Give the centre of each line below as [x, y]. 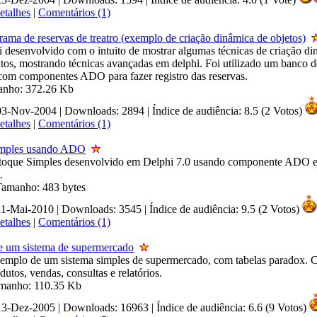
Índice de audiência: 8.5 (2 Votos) [227, 111]
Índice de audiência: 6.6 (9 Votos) [231, 307]
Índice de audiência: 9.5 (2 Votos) [224, 209]
